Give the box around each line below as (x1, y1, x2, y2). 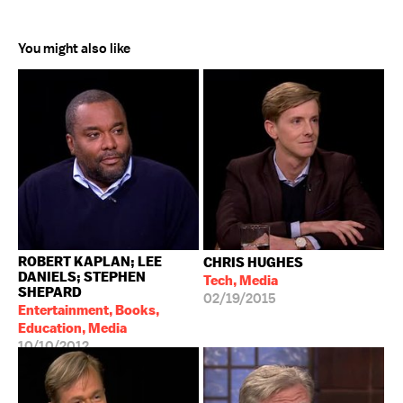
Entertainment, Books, (18, 301, 159, 318)
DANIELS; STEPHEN (18, 268, 146, 285)
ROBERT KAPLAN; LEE (18, 253, 162, 270)
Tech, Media (203, 272, 278, 289)
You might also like (18, 40, 130, 58)
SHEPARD (18, 283, 82, 300)
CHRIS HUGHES (203, 254, 303, 271)
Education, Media (18, 319, 127, 336)
